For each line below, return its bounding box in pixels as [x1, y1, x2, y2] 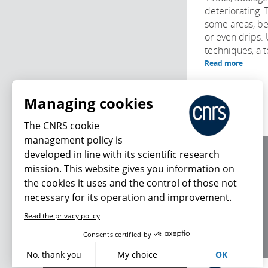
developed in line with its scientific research [24, 148, 220, 161]
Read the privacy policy [24, 211, 100, 221]
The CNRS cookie [24, 119, 99, 132]
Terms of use [205, 185, 248, 196]
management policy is [24, 133, 123, 147]
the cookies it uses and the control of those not [24, 176, 237, 190]
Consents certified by [83, 229, 152, 239]
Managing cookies [24, 93, 153, 113]
